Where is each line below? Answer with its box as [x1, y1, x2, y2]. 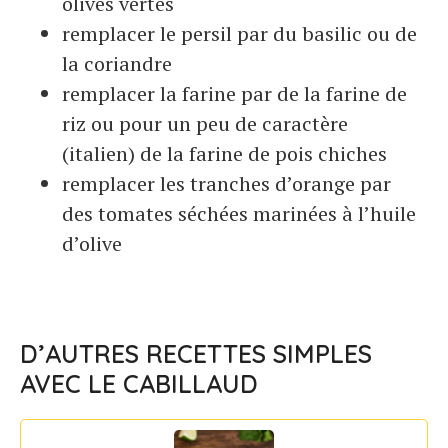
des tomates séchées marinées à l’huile [62, 200, 416, 228]
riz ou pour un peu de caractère [62, 110, 348, 138]
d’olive [62, 230, 122, 258]
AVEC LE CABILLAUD [20, 368, 258, 400]
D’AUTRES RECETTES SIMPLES [20, 338, 372, 370]
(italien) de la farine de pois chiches [62, 140, 387, 168]
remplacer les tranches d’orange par [62, 170, 391, 198]
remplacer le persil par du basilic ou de [62, 20, 417, 48]
